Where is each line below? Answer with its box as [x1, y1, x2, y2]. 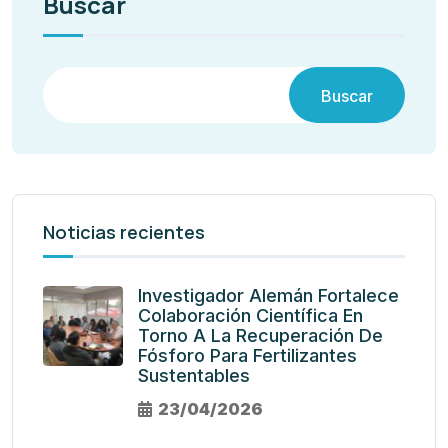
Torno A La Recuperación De [138, 325, 383, 347]
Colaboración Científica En [138, 305, 363, 327]
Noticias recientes [43, 220, 205, 245]
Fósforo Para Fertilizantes [138, 345, 357, 367]
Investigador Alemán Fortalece [138, 285, 399, 307]
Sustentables [138, 365, 250, 387]
